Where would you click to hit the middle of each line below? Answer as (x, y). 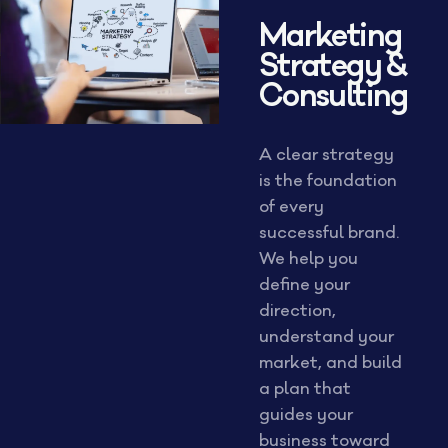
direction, (297, 311)
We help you (308, 259)
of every (291, 207)
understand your (326, 337)
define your (304, 285)
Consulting (333, 96)
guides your (305, 415)
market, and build (330, 363)
